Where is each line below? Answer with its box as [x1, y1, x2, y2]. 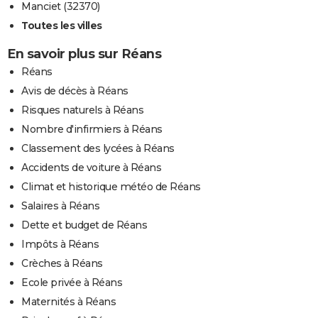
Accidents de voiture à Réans [21, 161, 161, 175]
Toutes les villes [21, 19, 102, 33]
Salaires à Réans [21, 199, 99, 213]
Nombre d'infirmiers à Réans [21, 123, 163, 136]
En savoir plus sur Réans [7, 46, 161, 62]
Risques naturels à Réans [21, 104, 143, 117]
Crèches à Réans [21, 257, 103, 270]
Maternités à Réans [21, 295, 116, 309]
